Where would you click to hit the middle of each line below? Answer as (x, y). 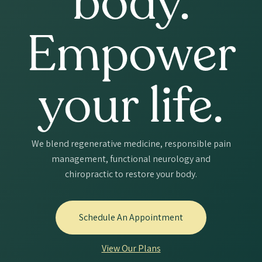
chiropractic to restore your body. (131, 174)
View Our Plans (131, 249)
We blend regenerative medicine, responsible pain (131, 144)
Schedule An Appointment (131, 217)
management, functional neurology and (131, 159)
